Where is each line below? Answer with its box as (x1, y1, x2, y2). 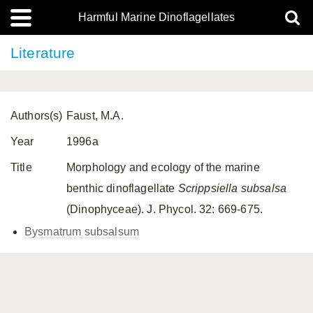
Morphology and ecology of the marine (66, 161, 260, 173)
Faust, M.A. (66, 110, 124, 122)
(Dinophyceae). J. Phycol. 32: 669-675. (66, 203, 263, 215)
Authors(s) (10, 110, 63, 122)
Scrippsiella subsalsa (177, 182, 287, 194)
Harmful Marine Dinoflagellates (78, 11, 235, 23)
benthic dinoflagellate (66, 182, 178, 194)
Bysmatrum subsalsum (24, 226, 140, 238)
